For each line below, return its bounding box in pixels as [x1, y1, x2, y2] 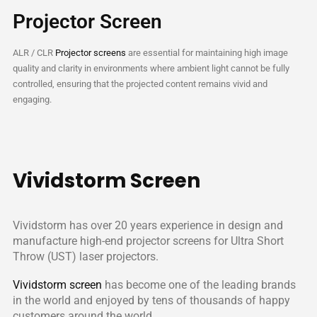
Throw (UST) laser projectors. [12, 269, 158, 283]
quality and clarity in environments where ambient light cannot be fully [12, 83, 289, 94]
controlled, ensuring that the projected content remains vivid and [12, 98, 267, 110]
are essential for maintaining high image [125, 67, 288, 79]
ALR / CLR [12, 67, 55, 79]
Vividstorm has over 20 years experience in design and [12, 238, 283, 252]
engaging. [12, 114, 52, 125]
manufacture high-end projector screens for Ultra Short [12, 253, 284, 267]
